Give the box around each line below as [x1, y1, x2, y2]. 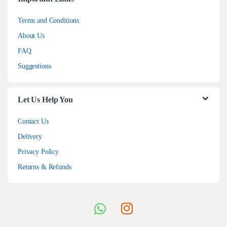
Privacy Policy [18, 147, 59, 156]
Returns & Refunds [18, 163, 71, 171]
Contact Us [18, 117, 49, 125]
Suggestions [18, 62, 51, 70]
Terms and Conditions [18, 16, 80, 24]
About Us [18, 31, 45, 40]
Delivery [18, 132, 42, 140]
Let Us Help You [18, 95, 73, 104]
